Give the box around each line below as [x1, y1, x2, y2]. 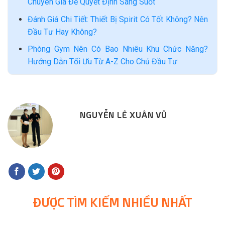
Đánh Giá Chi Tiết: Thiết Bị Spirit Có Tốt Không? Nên [27, 14, 208, 24]
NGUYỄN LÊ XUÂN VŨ [80, 110, 167, 121]
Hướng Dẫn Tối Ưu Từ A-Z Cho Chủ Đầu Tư [27, 57, 177, 67]
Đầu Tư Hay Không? [27, 27, 97, 37]
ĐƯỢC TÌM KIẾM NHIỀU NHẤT [33, 196, 192, 210]
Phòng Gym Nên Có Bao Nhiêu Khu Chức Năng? [27, 44, 208, 54]
